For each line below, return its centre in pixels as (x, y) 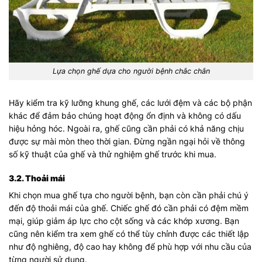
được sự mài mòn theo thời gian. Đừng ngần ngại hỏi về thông (127, 142)
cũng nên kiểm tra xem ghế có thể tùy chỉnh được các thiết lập (129, 233)
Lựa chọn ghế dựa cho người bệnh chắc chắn (131, 71)
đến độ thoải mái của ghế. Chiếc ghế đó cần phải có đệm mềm (129, 208)
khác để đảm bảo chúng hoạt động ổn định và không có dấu (125, 116)
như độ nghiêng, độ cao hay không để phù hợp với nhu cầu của (130, 246)
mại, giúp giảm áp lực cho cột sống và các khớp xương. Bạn (124, 220)
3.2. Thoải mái (37, 178)
